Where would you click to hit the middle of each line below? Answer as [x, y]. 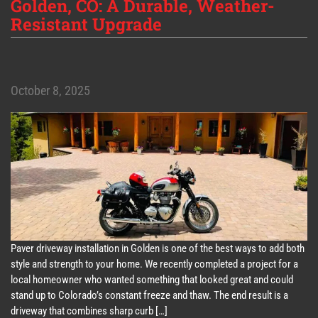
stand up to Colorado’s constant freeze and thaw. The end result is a [149, 296]
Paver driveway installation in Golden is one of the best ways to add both [158, 249]
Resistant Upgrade [86, 24]
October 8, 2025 [50, 91]
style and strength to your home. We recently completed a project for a [154, 264]
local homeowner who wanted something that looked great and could [152, 280]
